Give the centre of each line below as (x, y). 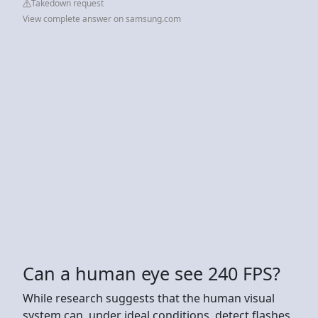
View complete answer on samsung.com (102, 18)
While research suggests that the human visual (149, 298)
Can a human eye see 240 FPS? (152, 273)
